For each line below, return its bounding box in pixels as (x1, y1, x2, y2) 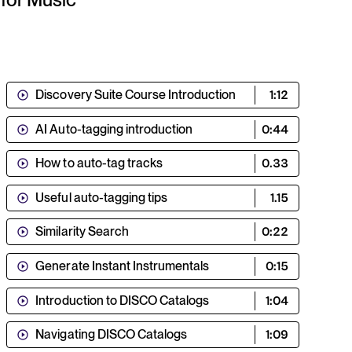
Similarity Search (35, 224, 129, 240)
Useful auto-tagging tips (35, 189, 167, 205)
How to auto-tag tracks (35, 156, 163, 171)
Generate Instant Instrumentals (35, 258, 209, 273)
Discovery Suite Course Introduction (35, 87, 236, 102)
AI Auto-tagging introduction (35, 121, 192, 137)
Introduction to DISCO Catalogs (35, 292, 209, 308)
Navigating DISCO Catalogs (35, 327, 187, 343)
